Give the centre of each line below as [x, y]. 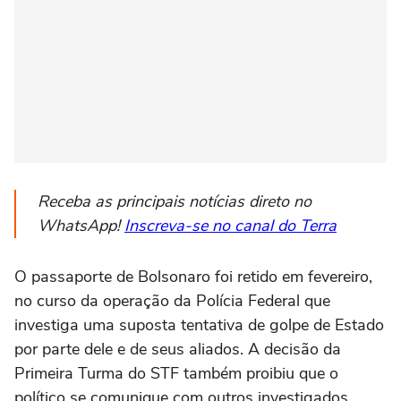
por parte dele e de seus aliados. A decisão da [178, 350]
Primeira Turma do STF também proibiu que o [176, 374]
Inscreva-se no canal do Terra [230, 226]
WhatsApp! [81, 226]
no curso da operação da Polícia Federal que [172, 301]
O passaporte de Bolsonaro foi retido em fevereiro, [193, 277]
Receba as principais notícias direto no [175, 202]
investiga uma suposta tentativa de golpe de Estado [199, 325]
